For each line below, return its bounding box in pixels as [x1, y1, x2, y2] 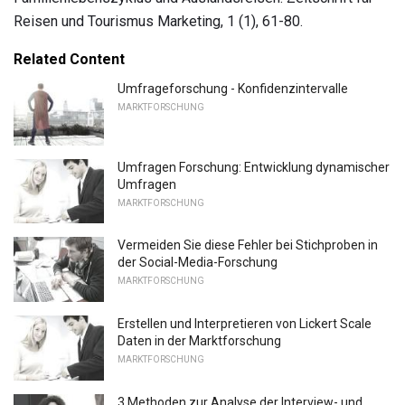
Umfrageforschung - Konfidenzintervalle [118, 80, 348, 96]
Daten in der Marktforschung [118, 333, 281, 348]
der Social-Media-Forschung [118, 255, 278, 270]
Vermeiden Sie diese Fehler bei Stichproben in [118, 238, 378, 253]
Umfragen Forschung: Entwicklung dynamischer [118, 159, 390, 174]
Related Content [14, 50, 125, 68]
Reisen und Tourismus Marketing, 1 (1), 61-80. [14, 12, 303, 30]
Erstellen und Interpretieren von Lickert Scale [118, 316, 372, 331]
